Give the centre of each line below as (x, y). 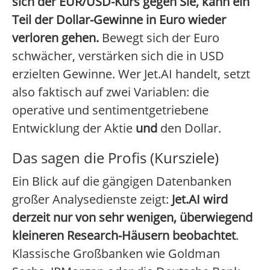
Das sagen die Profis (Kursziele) (115, 158)
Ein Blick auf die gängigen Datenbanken (122, 181)
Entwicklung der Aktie (74, 128)
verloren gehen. (55, 38)
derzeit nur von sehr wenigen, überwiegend (132, 218)
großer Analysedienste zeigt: (92, 199)
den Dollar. (189, 128)
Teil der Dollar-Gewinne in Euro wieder (119, 20)
